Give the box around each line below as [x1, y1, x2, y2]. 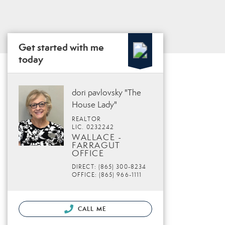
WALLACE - [72, 132, 122, 143]
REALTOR [72, 116, 101, 123]
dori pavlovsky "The [72, 87, 141, 98]
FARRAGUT [72, 140, 121, 151]
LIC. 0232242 [72, 124, 115, 131]
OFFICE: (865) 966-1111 [72, 171, 142, 178]
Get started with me [19, 41, 104, 53]
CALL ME [76, 205, 106, 212]
